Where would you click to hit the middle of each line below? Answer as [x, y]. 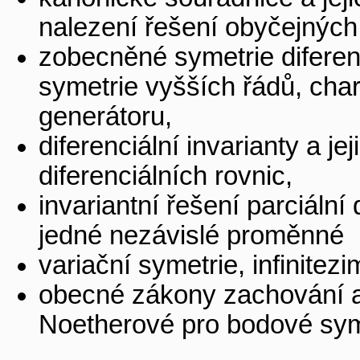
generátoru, [105, 117]
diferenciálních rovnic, [166, 176]
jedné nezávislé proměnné [191, 236]
